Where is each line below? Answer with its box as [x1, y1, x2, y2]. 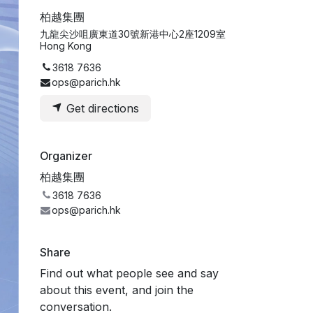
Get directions [63, 101, 139, 115]
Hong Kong [40, 39, 92, 52]
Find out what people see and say [40, 265, 219, 280]
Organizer [40, 148, 92, 163]
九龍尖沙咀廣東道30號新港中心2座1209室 [40, 27, 226, 40]
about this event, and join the [40, 282, 194, 297]
